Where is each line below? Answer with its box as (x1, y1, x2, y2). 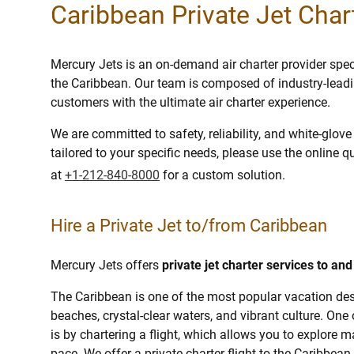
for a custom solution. (160, 167, 285, 183)
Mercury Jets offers (51, 257, 162, 273)
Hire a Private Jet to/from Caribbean (51, 215, 327, 235)
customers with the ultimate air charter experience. (51, 94, 330, 110)
